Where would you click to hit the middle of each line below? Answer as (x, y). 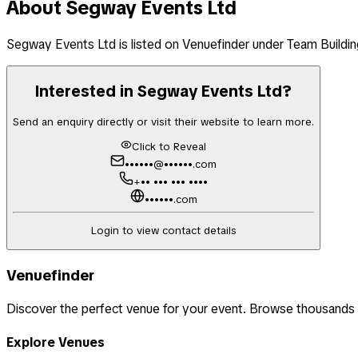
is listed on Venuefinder (183, 44)
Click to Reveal (169, 147)
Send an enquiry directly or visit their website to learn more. (163, 121)
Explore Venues (56, 343)
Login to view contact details (163, 231)
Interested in (86, 91)
